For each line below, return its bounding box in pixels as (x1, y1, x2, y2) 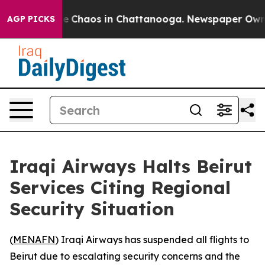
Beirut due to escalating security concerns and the (9, 250, 240, 262)
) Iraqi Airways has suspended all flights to (55, 234, 249, 245)
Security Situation (9, 198, 174, 220)
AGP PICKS (7, 14, 55, 24)
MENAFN (13, 234, 55, 245)
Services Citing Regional (9, 176, 231, 199)
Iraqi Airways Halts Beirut (9, 155, 252, 177)
